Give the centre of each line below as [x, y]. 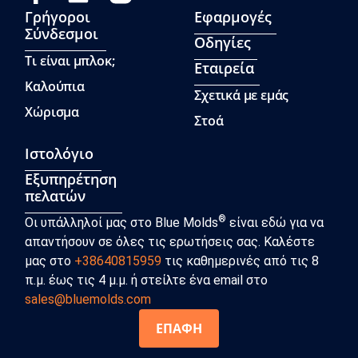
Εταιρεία [225, 68]
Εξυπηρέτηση [71, 179]
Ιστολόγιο [60, 153]
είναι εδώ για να [275, 222]
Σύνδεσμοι [62, 33]
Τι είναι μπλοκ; [70, 60]
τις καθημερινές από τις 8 [241, 261]
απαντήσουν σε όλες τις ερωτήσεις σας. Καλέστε [170, 241]
